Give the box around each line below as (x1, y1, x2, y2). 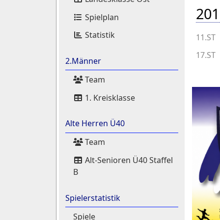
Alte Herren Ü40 (65, 118, 125, 129)
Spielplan (82, 11, 119, 23)
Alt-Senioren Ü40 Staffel (82, 155, 173, 165)
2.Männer (65, 55, 101, 67)
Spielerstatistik (65, 192, 120, 203)
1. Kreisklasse (82, 92, 135, 103)
